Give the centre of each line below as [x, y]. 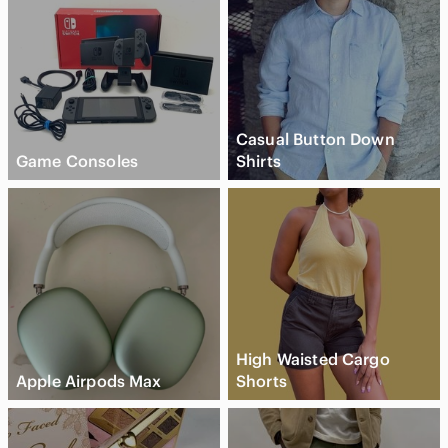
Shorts [261, 380]
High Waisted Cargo [313, 358]
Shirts [258, 160]
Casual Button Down [315, 138]
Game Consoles [77, 160]
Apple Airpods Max [89, 380]
